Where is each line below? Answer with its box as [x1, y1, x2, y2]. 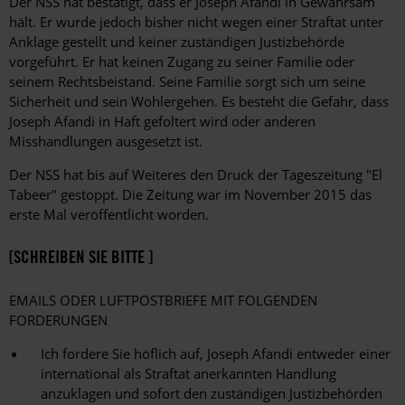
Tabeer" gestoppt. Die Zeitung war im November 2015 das [9, 185, 372, 204]
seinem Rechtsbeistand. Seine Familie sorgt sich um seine [9, 72, 365, 91]
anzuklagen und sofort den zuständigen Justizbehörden [41, 383, 382, 402]
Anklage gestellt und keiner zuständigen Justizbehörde [9, 33, 344, 52]
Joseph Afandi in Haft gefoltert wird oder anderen [9, 112, 316, 131]
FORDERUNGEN [9, 310, 108, 329]
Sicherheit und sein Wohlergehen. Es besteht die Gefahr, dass [9, 92, 389, 111]
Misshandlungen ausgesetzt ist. [9, 132, 202, 151]
